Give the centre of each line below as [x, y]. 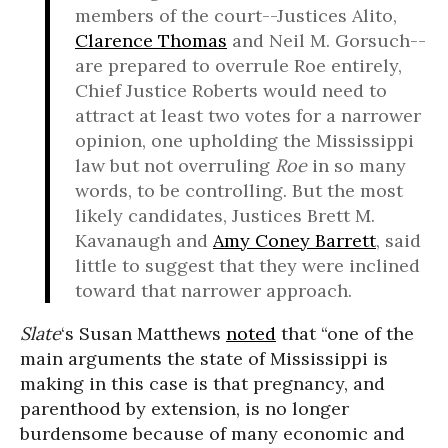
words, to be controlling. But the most [239, 191]
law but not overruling [175, 166]
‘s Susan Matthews [143, 334]
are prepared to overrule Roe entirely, [238, 66]
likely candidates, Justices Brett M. [225, 216]
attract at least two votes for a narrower [248, 116]
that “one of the [345, 334]
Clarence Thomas [151, 41]
